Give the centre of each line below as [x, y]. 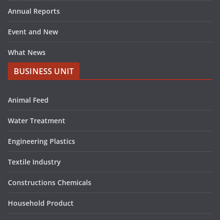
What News [27, 52]
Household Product [41, 203]
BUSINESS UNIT [44, 71]
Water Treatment [37, 120]
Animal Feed [28, 100]
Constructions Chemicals [50, 182]
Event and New [33, 31]
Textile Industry [34, 162]
